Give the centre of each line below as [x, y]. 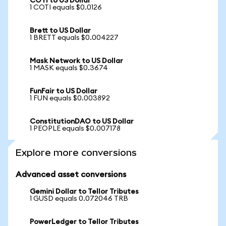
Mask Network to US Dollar [76, 61]
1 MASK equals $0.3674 [69, 68]
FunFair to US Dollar [64, 91]
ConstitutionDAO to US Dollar [82, 122]
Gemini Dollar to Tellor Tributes [84, 192]
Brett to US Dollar [60, 31]
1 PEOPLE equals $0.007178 [75, 129]
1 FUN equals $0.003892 [70, 98]
